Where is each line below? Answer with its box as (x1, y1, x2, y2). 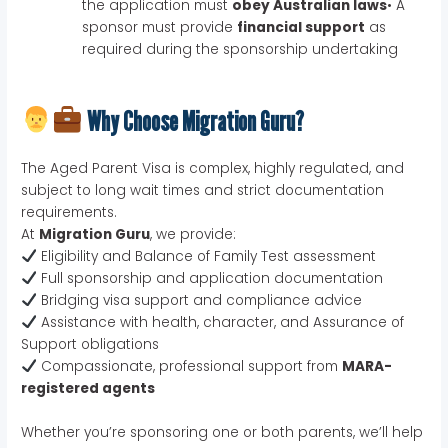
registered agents (21, 378, 156, 398)
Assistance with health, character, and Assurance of (36, 312, 404, 332)
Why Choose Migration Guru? (83, 104, 305, 137)
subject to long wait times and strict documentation (21, 180, 385, 200)
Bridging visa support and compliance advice (36, 290, 362, 310)
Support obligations (21, 334, 160, 354)
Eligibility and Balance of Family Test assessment (36, 246, 376, 266)
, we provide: (150, 224, 237, 244)
